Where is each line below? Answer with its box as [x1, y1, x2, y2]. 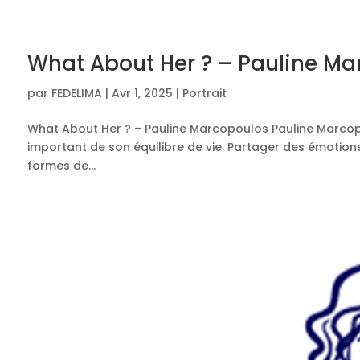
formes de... [27, 157, 96, 174]
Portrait [182, 85, 227, 102]
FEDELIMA [51, 85, 102, 102]
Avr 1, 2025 [111, 85, 173, 102]
